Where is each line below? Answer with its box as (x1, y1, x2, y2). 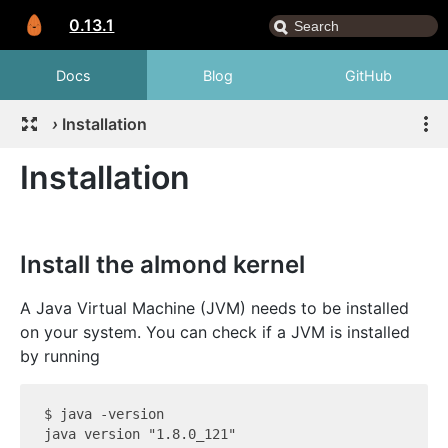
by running (20, 346, 100, 366)
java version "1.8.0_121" (44, 426, 236, 442)
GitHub (345, 66, 392, 84)
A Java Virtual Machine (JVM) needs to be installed (20, 298, 409, 318)
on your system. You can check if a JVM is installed (20, 322, 410, 342)
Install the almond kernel (20, 250, 305, 279)
